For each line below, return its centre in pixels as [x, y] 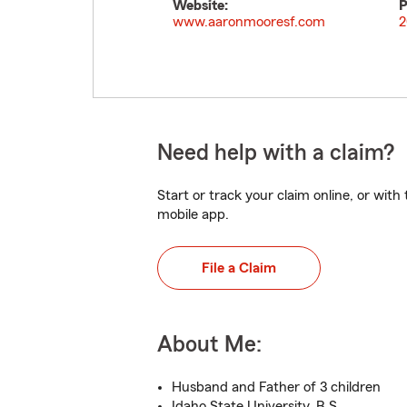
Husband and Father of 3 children [276, 387]
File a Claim [239, 268]
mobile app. [193, 214]
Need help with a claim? [276, 153]
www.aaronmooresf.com [249, 22]
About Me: [209, 345]
